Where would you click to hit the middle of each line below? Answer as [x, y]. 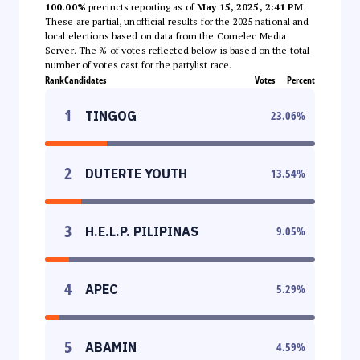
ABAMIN [111, 347]
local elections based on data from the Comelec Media [166, 35]
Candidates [85, 80]
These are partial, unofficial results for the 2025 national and [177, 21]
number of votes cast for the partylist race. [139, 64]
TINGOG [111, 115]
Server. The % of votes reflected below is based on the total [178, 50]
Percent [301, 80]
